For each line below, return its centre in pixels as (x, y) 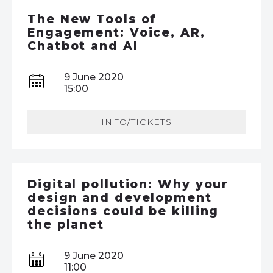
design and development (120, 197)
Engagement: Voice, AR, (116, 32)
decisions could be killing (123, 211)
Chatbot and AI (83, 46)
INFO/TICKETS (136, 122)
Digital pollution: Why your (128, 184)
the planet (66, 224)
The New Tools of (92, 19)
